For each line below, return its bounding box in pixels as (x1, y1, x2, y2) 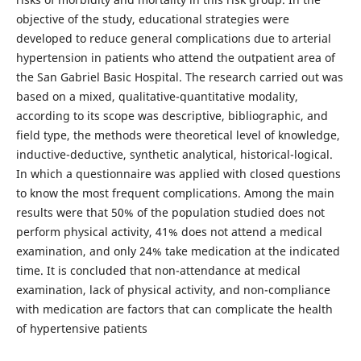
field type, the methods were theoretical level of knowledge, (15, 127, 340, 143)
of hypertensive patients (15, 321, 147, 337)
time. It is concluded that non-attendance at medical (15, 263, 301, 279)
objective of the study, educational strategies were (15, 11, 289, 27)
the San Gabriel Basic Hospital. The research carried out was (15, 69, 343, 85)
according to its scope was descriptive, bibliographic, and (15, 108, 328, 124)
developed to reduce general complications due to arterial (15, 31, 331, 47)
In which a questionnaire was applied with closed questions (15, 166, 341, 182)
